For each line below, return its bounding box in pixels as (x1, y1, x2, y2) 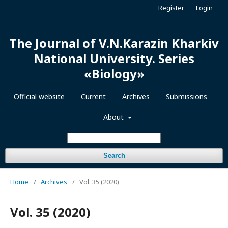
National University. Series (34, 50, 194, 67)
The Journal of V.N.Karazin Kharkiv (9, 35, 219, 51)
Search (103, 152, 125, 159)
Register (158, 3, 184, 12)
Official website (14, 92, 65, 101)
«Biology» (83, 65, 145, 82)
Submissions (166, 92, 207, 101)
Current (81, 92, 106, 101)
